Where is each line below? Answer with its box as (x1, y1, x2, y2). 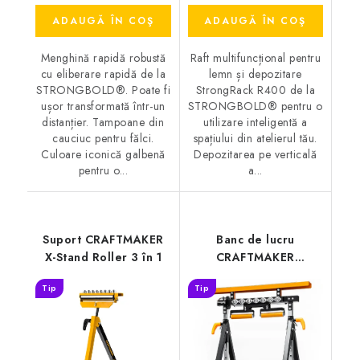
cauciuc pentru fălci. (52, 129, 154, 146)
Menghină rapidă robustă (40, 49, 166, 66)
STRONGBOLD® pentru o (187, 97, 323, 114)
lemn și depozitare (208, 65, 302, 82)
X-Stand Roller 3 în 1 (44, 248, 162, 265)
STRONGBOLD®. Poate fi (35, 81, 170, 98)
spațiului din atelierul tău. (193, 129, 317, 146)
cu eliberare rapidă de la (40, 65, 166, 82)
